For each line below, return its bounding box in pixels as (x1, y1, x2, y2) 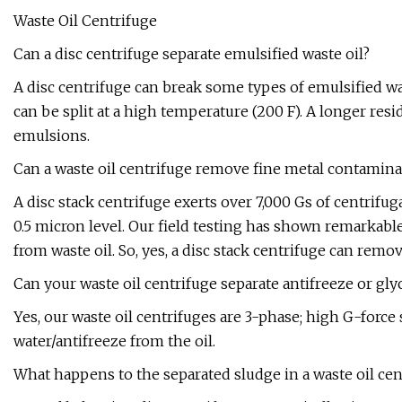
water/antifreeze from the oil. (13, 332, 215, 351)
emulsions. (13, 127, 90, 145)
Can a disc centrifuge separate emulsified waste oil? (13, 45, 370, 64)
